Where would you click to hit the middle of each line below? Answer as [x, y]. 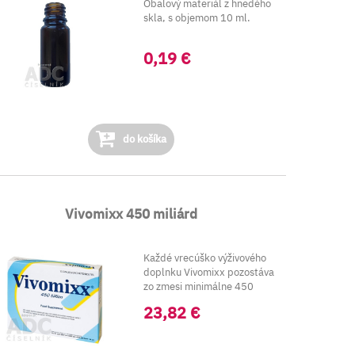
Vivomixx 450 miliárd [132, 214]
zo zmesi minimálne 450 [198, 286]
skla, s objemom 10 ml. [197, 18]
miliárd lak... [172, 301]
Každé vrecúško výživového [204, 258]
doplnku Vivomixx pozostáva [208, 272]
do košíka [144, 139]
